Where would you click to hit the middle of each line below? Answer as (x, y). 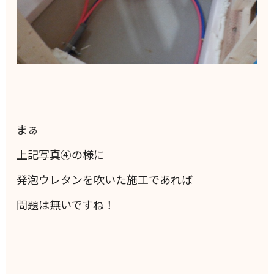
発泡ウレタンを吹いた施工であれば (105, 179)
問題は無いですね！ (66, 204)
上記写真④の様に (61, 154)
